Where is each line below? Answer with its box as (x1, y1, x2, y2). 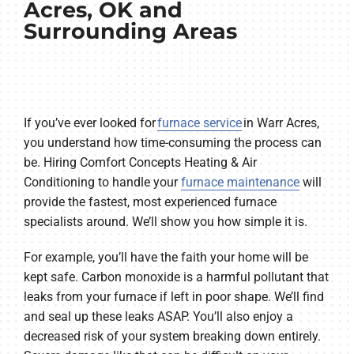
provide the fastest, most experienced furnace (23, 194, 277, 209)
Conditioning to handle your (23, 174, 181, 190)
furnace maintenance (180, 174, 299, 190)
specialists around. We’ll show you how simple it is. (23, 213, 307, 229)
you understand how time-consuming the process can (23, 134, 322, 150)
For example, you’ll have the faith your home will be (23, 249, 308, 265)
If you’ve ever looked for (23, 115, 157, 130)
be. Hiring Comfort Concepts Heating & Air (23, 154, 257, 170)
